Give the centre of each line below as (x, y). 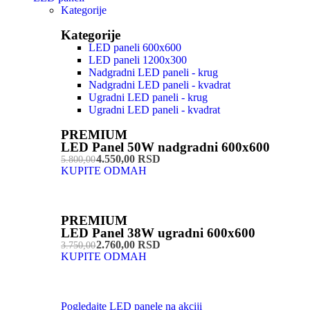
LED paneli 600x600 (135, 48)
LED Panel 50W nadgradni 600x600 (165, 147)
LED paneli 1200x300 (138, 60)
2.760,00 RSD (128, 245)
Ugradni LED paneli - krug (148, 98)
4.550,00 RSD (128, 159)
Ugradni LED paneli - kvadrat (154, 110)
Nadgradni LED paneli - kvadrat (159, 85)
